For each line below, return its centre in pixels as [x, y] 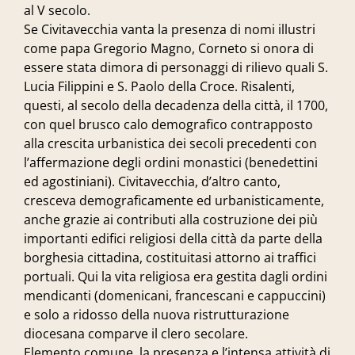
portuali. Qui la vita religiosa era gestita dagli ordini [176, 277]
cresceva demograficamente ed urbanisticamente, [174, 200]
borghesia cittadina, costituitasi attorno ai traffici [170, 258]
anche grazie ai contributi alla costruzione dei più [171, 219]
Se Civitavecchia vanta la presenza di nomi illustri [170, 29]
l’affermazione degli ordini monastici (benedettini [171, 162]
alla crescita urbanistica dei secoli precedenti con [170, 143]
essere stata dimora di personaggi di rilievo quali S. [176, 67]
